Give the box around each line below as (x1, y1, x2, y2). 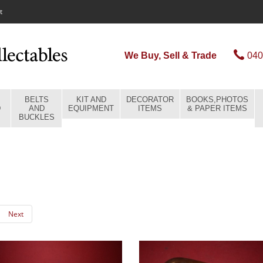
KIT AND (76, 95, 106, 104)
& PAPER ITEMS (187, 104, 247, 113)
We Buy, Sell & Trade (124, 50, 217, 60)
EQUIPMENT (68, 104, 114, 113)
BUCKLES (18, 113, 55, 122)
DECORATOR (126, 95, 174, 104)
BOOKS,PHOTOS (186, 95, 248, 104)
